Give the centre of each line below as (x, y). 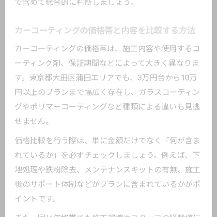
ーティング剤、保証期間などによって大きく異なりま (107, 63)
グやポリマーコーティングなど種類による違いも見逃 (107, 107)
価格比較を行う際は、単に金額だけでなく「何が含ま (108, 141)
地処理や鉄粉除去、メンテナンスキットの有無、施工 (108, 170)
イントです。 (37, 199)
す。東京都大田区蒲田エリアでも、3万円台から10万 (106, 78)
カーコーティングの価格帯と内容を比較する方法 (105, 31)
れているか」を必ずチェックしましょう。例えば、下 (107, 155)
